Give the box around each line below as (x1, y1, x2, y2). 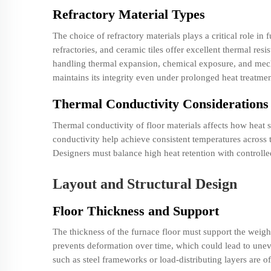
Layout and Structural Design (53, 175, 237, 192)
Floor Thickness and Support (53, 203, 219, 218)
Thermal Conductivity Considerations (53, 96, 269, 112)
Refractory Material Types (53, 6, 205, 22)
